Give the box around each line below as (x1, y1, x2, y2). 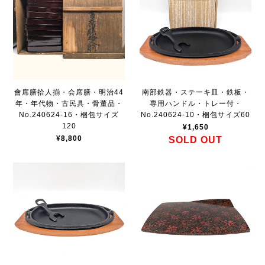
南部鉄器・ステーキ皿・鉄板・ (141, 88, 250, 96)
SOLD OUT (169, 134, 223, 145)
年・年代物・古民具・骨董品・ (15, 99, 123, 108)
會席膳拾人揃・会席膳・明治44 (14, 88, 124, 96)
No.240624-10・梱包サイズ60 (141, 110, 251, 119)
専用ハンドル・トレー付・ (149, 99, 242, 108)
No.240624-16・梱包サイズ (19, 110, 119, 119)
